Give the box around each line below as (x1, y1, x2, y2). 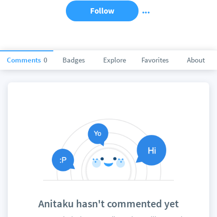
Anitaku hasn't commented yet (38, 197, 179, 211)
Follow (90, 5, 114, 16)
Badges (62, 55, 85, 64)
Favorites (141, 55, 169, 64)
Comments (7, 55, 42, 64)
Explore (103, 55, 126, 64)
